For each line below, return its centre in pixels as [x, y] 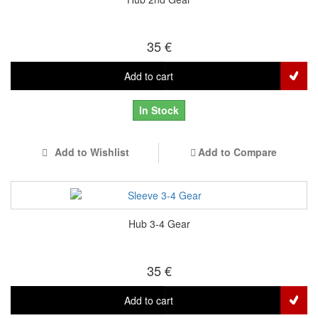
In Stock [159, 110]
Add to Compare [237, 152]
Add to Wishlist [91, 152]
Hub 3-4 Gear [159, 224]
